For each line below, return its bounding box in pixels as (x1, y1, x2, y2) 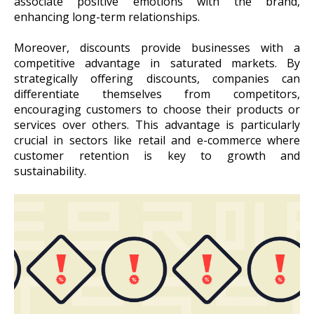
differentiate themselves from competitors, (14, 86, 300, 102)
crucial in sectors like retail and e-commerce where (14, 132, 300, 148)
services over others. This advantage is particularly (14, 116, 300, 132)
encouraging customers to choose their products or (14, 101, 300, 117)
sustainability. (14, 163, 86, 179)
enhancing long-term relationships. (14, 8, 200, 25)
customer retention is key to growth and (14, 147, 300, 163)
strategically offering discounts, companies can (14, 70, 300, 86)
